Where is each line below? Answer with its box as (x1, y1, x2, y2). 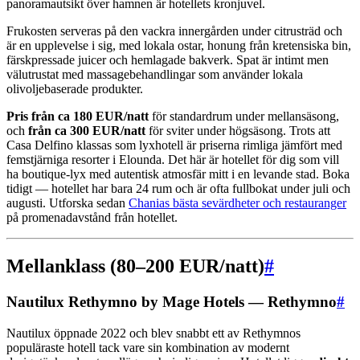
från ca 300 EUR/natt (28, 124, 145, 138)
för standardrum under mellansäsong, (149, 109, 339, 124)
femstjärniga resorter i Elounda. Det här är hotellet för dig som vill (6, 153, 339, 167)
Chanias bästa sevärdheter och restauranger (129, 196, 346, 211)
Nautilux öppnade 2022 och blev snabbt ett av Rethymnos (6, 325, 301, 340)
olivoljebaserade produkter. (6, 82, 143, 96)
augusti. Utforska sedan (6, 196, 129, 211)
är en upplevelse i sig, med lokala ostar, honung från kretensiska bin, (6, 39, 351, 53)
